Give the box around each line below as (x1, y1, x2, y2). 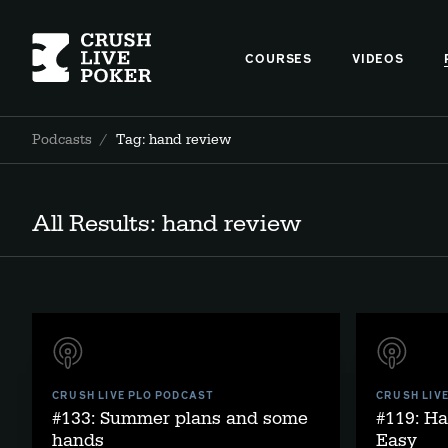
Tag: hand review (116, 131, 231, 149)
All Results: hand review (32, 209, 301, 239)
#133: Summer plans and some (52, 407, 308, 430)
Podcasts (32, 131, 92, 149)
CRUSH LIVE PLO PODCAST (52, 391, 215, 401)
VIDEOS (351, 54, 404, 66)
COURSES (245, 54, 312, 66)
